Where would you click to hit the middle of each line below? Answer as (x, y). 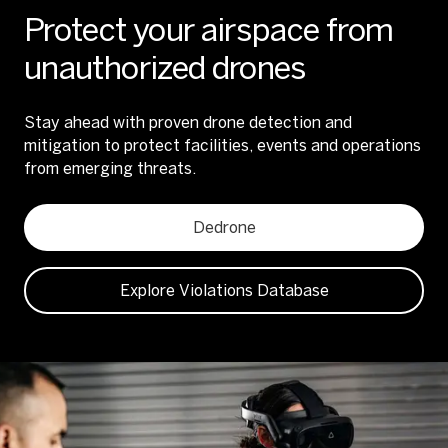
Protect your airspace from (209, 30)
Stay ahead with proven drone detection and (188, 122)
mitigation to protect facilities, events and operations (222, 145)
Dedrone (224, 227)
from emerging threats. (110, 168)
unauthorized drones (165, 68)
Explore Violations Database (224, 290)
